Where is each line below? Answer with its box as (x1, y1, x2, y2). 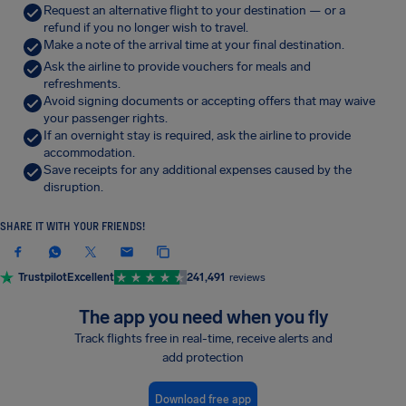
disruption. (43, 179, 103, 195)
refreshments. (43, 76, 121, 92)
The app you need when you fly (78, 306, 328, 328)
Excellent (67, 271, 114, 284)
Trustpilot (18, 271, 67, 284)
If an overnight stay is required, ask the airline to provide (43, 128, 351, 143)
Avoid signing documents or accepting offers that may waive (43, 93, 375, 109)
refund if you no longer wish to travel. (43, 20, 248, 35)
